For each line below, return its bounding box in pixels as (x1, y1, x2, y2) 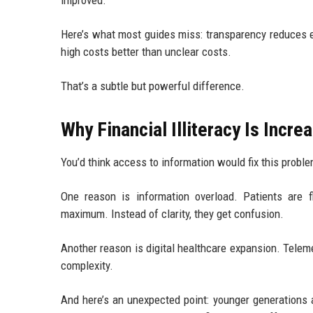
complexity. (61, 259, 113, 273)
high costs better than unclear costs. (61, 45, 231, 59)
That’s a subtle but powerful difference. (61, 79, 245, 94)
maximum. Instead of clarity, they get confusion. (61, 207, 284, 221)
